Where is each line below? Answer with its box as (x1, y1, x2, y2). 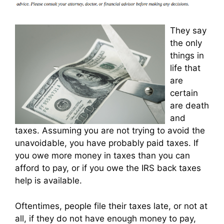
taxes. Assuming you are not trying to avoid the (15, 125, 205, 136)
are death (170, 100, 209, 111)
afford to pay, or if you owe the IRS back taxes (15, 163, 201, 173)
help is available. (15, 175, 82, 186)
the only (170, 38, 202, 48)
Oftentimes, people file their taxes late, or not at (15, 200, 207, 211)
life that (170, 63, 200, 73)
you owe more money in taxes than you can (15, 150, 190, 161)
